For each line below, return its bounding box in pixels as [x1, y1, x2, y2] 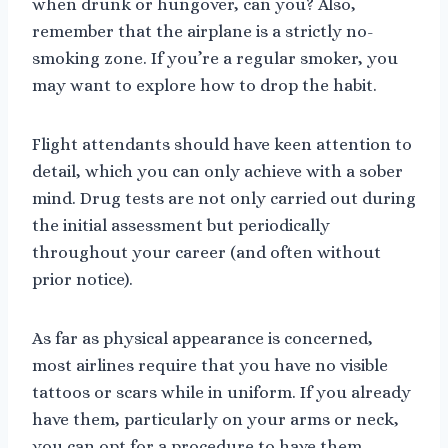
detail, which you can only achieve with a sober [32, 162, 403, 182]
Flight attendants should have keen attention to [32, 135, 412, 155]
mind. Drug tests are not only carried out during [32, 189, 416, 209]
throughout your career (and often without [32, 243, 381, 263]
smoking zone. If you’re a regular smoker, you [32, 49, 398, 69]
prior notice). [32, 270, 133, 290]
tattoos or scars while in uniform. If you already [32, 383, 411, 403]
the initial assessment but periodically [32, 216, 330, 236]
